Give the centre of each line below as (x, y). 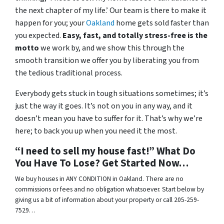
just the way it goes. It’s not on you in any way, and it (104, 106)
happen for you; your (50, 23)
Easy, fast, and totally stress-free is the (135, 36)
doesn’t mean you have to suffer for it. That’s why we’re (109, 119)
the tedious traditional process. (69, 73)
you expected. (39, 36)
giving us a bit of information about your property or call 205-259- (107, 200)
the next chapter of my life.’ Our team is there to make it (111, 11)
